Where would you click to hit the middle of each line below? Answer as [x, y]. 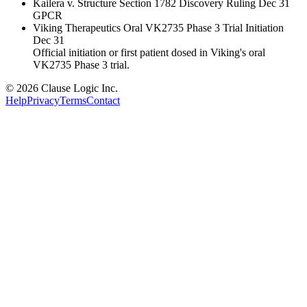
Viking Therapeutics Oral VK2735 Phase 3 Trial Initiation [158, 28]
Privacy [43, 101]
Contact [103, 101]
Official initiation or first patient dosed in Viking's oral [149, 53]
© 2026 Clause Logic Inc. [62, 88]
